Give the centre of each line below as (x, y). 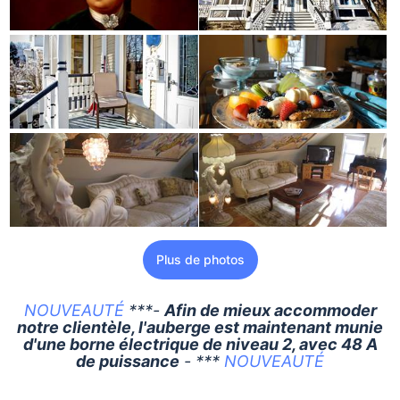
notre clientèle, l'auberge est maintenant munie (200, 328)
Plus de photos (200, 260)
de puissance (128, 362)
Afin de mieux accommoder (270, 311)
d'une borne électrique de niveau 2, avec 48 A (200, 345)
